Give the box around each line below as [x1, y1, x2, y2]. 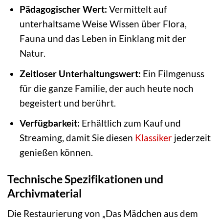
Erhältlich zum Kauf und [79, 117, 181, 129]
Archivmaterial [7, 186, 82, 200]
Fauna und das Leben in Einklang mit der [19, 33, 186, 44]
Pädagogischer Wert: [19, 3, 107, 15]
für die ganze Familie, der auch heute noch [19, 82, 194, 94]
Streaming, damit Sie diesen [19, 132, 135, 144]
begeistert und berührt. [19, 97, 116, 109]
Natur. [19, 47, 45, 59]
